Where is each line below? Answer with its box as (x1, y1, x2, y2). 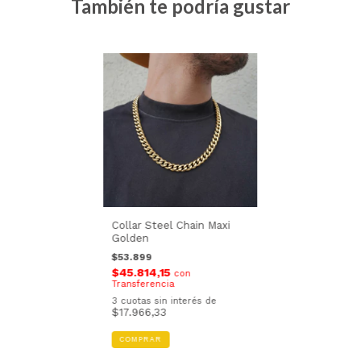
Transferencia (111, 279, 175, 290)
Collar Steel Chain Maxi (111, 219, 230, 232)
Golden (111, 232, 149, 245)
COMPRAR (119, 335, 162, 344)
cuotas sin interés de (120, 296, 217, 307)
